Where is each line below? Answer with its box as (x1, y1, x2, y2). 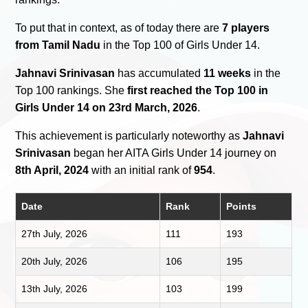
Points (226, 200, 257, 212)
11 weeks (203, 67, 252, 79)
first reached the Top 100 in (127, 84, 269, 96)
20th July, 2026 (21, 255, 88, 267)
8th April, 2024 (15, 164, 89, 176)
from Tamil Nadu (15, 38, 101, 51)
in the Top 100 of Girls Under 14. (100, 38, 261, 51)
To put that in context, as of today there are (15, 21, 223, 34)
